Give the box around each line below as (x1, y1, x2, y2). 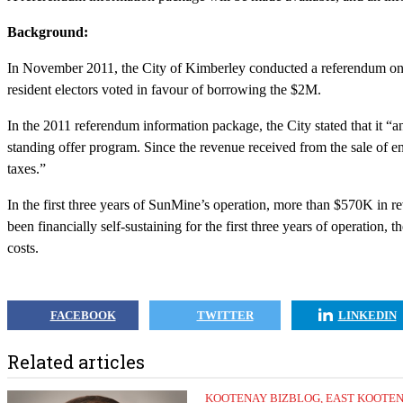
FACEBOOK (49, 309, 116, 322)
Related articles (7, 350, 145, 373)
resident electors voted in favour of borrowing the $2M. (7, 82, 321, 97)
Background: (7, 24, 88, 40)
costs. (7, 240, 39, 255)
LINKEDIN (337, 309, 397, 322)
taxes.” (7, 161, 46, 176)
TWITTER (196, 309, 254, 322)
